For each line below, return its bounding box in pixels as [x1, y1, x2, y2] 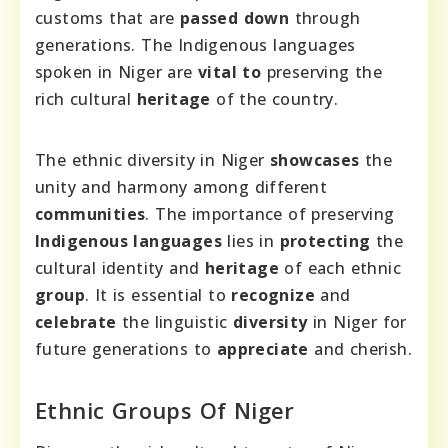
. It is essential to [85, 283, 232, 306]
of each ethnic [279, 256, 402, 279]
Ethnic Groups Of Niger [35, 394, 295, 425]
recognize [231, 283, 316, 306]
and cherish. [308, 337, 413, 360]
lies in [222, 229, 280, 252]
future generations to [35, 337, 217, 360]
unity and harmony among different [35, 175, 328, 198]
